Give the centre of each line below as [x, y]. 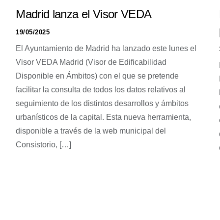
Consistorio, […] [44, 145]
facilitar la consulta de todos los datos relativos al [101, 90]
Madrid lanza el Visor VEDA [84, 14]
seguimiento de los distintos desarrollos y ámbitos [102, 103]
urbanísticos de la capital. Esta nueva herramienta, [104, 117]
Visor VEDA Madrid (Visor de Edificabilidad [91, 62]
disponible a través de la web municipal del [91, 131]
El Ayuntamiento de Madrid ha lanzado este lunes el [106, 48]
